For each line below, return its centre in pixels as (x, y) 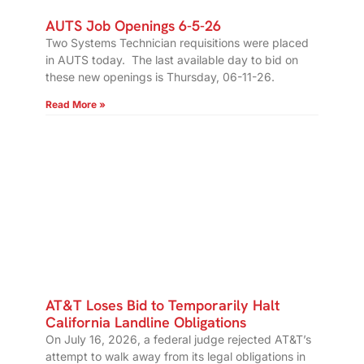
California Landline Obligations (146, 323)
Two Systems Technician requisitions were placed (177, 43)
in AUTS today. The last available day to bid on (172, 60)
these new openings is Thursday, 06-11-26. (160, 77)
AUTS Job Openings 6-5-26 (133, 26)
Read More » (76, 105)
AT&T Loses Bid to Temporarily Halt (162, 305)
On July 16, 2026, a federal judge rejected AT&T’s (178, 340)
